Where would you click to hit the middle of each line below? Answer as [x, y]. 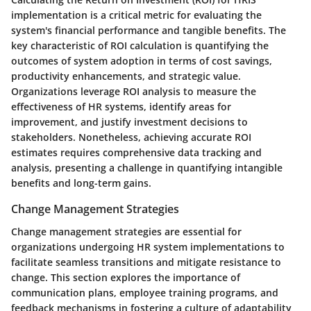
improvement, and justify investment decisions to [129, 122]
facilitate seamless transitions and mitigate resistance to [146, 262]
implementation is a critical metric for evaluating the [136, 15]
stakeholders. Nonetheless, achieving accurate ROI [131, 137]
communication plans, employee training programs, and [145, 292]
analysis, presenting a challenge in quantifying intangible [147, 168]
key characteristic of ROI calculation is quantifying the [140, 46]
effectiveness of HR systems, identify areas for [121, 107]
